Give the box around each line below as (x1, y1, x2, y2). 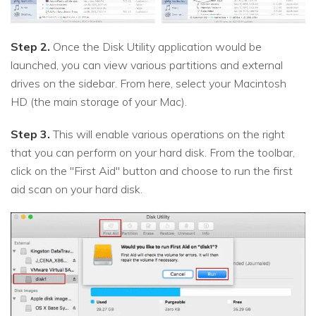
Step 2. (11, 39, 50, 54)
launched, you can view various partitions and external (11, 58, 283, 73)
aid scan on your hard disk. (11, 182, 142, 197)
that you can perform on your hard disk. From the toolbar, (11, 145, 295, 160)
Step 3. (11, 127, 50, 142)
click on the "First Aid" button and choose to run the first (11, 164, 293, 178)
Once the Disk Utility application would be (50, 39, 262, 54)
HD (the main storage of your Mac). (11, 95, 187, 109)
